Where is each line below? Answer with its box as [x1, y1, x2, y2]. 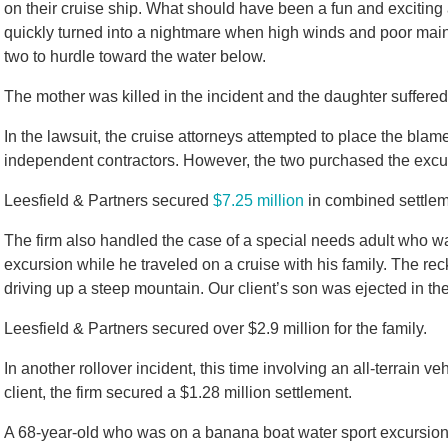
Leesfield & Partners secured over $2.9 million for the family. [4, 320, 427, 337]
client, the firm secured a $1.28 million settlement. [4, 384, 352, 401]
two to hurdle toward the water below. [4, 48, 266, 65]
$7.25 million [213, 192, 304, 209]
